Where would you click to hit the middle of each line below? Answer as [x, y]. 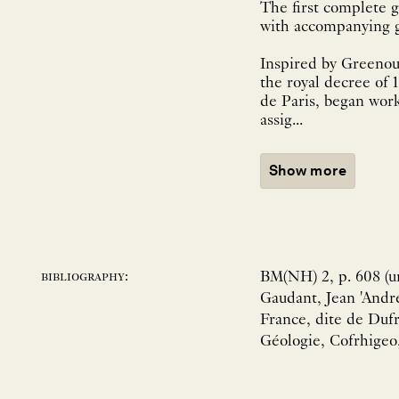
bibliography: [85, 277]
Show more [308, 171]
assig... [281, 121]
